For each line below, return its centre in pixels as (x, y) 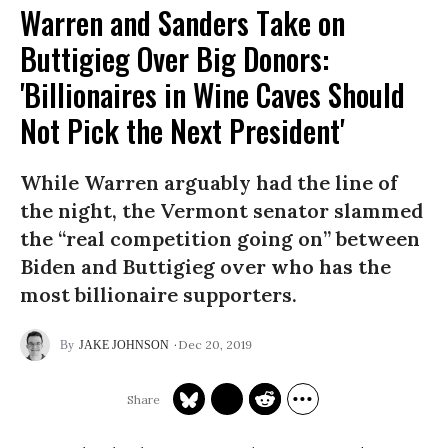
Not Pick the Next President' (182, 130)
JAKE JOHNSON (124, 345)
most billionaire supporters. (158, 294)
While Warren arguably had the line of (209, 182)
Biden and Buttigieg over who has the (205, 266)
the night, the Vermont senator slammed (221, 210)
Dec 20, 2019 (215, 344)
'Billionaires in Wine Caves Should (212, 94)
